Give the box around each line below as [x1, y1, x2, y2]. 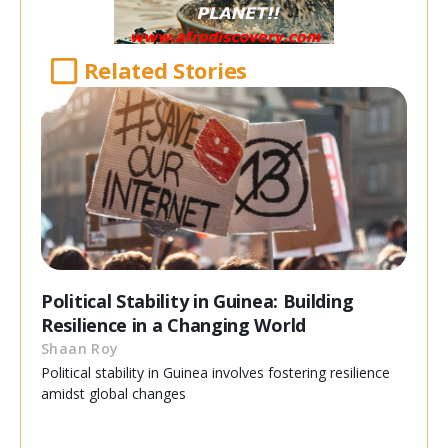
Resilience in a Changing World [41, 313, 306, 338]
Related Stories [83, 55, 247, 86]
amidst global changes [41, 384, 186, 404]
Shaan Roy [41, 339, 119, 359]
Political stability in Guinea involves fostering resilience [41, 363, 390, 383]
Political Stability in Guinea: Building [41, 289, 354, 314]
